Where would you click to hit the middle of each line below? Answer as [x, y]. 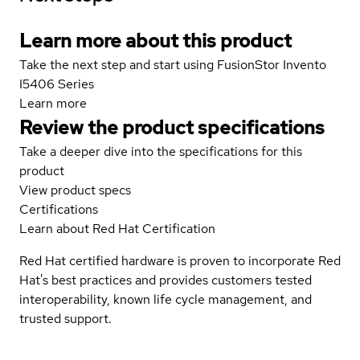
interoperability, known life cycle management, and [166, 299]
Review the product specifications [172, 127]
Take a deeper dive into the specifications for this [161, 151]
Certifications [59, 209]
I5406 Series [57, 84]
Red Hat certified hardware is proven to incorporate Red [180, 260]
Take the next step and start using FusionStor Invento [173, 64]
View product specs [75, 190]
